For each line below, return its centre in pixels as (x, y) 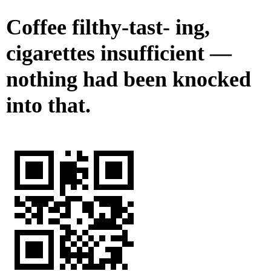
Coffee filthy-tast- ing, (108, 28)
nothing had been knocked (129, 80)
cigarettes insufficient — (119, 54)
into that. (48, 106)
